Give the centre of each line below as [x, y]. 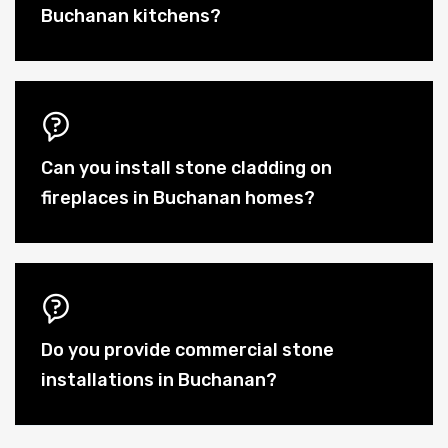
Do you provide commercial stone [187, 350]
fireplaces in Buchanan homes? [178, 198]
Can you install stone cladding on [186, 168]
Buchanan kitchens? [131, 16]
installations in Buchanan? [159, 380]
